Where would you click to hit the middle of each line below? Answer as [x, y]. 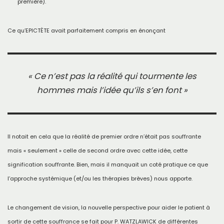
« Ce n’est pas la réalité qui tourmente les [112, 76]
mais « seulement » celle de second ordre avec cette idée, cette [97, 150]
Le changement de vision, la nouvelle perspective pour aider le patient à [109, 207]
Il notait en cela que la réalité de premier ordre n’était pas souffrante [104, 136]
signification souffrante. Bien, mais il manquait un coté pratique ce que [108, 164]
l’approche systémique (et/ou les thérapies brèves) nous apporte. [100, 178]
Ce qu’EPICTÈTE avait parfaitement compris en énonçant [86, 30]
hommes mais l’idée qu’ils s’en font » [112, 90]
